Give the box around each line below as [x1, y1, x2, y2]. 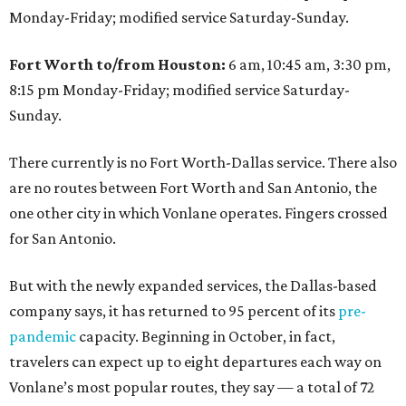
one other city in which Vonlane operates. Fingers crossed [9, 204, 388, 222]
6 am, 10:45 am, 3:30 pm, [228, 55, 391, 73]
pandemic [9, 327, 76, 345]
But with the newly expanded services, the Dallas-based [9, 276, 377, 295]
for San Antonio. [9, 229, 116, 247]
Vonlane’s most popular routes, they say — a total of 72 [9, 378, 374, 396]
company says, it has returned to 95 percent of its [9, 302, 338, 320]
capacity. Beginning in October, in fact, [76, 327, 335, 345]
